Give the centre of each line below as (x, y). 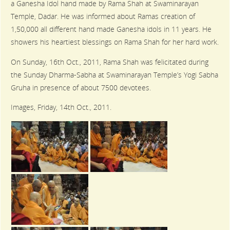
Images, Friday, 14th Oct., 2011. (61, 108)
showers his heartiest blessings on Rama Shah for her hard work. (115, 42)
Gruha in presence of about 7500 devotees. (81, 88)
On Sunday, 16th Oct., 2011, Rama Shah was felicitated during (110, 62)
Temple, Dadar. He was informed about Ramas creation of (103, 17)
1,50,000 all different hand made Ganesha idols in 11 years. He (111, 30)
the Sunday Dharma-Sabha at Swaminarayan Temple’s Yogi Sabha (115, 75)
